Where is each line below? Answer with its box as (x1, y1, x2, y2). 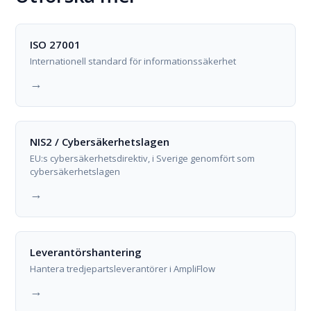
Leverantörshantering (30, 245, 142, 259)
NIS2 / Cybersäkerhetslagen (30, 135, 170, 149)
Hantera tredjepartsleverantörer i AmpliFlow (30, 262, 216, 275)
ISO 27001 (30, 37, 81, 51)
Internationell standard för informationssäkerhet (30, 55, 237, 67)
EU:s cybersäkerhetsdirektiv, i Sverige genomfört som (30, 152, 255, 165)
